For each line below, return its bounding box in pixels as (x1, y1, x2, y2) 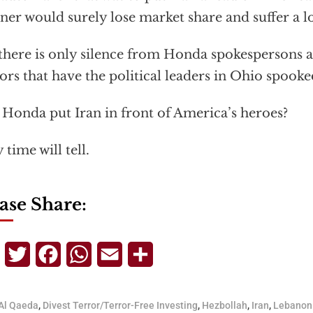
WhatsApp (92, 247, 152, 261)
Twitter (30, 247, 72, 261)
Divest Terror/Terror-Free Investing (43, 300, 198, 311)
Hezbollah (202, 300, 247, 311)
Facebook (61, 247, 115, 261)
